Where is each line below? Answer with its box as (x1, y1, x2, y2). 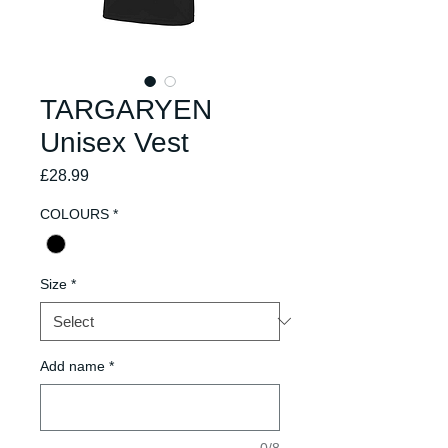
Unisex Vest (40, 126, 189, 158)
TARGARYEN (40, 93, 212, 125)
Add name (40, 357, 105, 374)
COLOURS (40, 205, 109, 222)
